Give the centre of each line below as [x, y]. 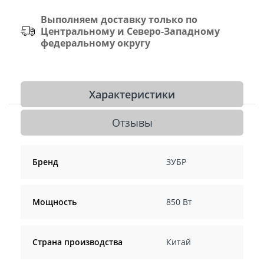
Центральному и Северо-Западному [130, 31]
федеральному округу [95, 43]
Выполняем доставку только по [119, 19]
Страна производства [77, 242]
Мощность [55, 202]
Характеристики [132, 94]
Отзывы [132, 122]
